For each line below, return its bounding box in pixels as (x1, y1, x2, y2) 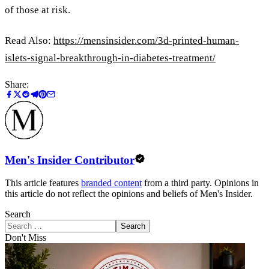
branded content (81, 178, 142, 189)
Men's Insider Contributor (5, 153, 134, 166)
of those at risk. (5, 4, 70, 16)
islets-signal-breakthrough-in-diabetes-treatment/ (5, 52, 216, 64)
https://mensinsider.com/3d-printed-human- (53, 34, 239, 46)
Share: (5, 79, 29, 89)
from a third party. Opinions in (142, 178, 259, 189)
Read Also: (5, 34, 53, 46)
